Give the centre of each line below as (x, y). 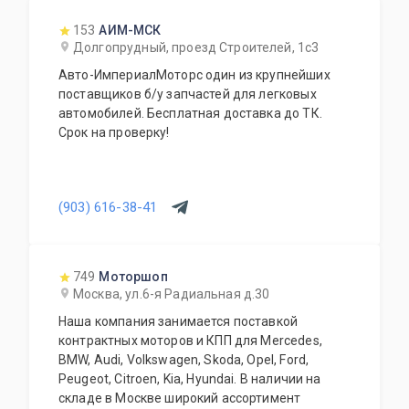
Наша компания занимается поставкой (178, 321)
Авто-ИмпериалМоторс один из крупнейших (194, 75)
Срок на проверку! (114, 132)
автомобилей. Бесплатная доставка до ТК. (190, 113)
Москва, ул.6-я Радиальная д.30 (172, 294)
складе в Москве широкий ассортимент (180, 398)
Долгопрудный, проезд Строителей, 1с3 (196, 47)
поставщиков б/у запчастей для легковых (188, 94)
